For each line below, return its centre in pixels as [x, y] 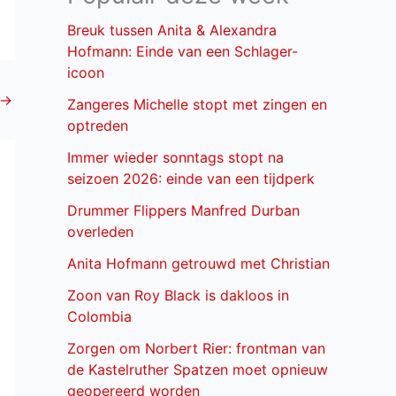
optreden [98, 126]
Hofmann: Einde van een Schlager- [183, 52]
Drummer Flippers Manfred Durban [183, 211]
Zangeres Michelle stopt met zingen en [197, 105]
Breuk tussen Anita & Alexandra [172, 30]
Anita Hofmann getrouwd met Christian [198, 264]
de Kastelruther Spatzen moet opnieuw [198, 370]
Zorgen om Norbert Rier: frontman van [196, 349]
